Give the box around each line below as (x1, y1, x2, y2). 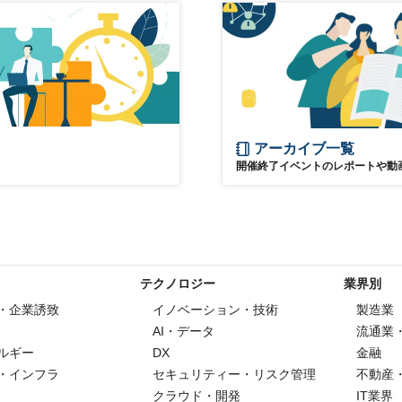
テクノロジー (139, 275, 215, 291)
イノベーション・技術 (152, 301, 278, 317)
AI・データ (152, 323, 214, 338)
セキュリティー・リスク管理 (152, 366, 316, 381)
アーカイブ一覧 (254, 140, 354, 156)
